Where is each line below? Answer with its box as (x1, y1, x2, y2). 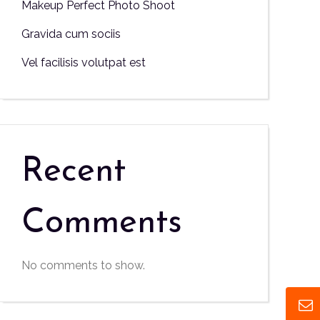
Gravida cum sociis (21, 27, 121, 41)
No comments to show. (21, 259, 146, 272)
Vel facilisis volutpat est (21, 56, 146, 69)
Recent (21, 155, 126, 189)
